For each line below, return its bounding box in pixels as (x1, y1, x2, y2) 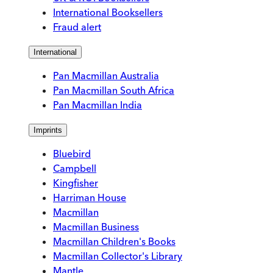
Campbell (53, 162, 96, 175)
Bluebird (53, 147, 91, 160)
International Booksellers (53, 6, 163, 19)
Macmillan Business (53, 221, 139, 233)
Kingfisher (53, 177, 98, 190)
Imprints (34, 126, 62, 135)
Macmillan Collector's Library (53, 250, 182, 263)
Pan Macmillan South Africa (53, 84, 174, 97)
